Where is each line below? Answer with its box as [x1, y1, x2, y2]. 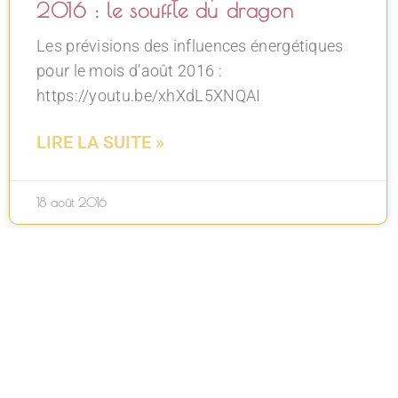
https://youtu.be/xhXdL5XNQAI [36, 85, 261, 105]
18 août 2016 [36, 195, 107, 210]
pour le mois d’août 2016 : [36, 60, 222, 80]
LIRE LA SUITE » [36, 131, 164, 153]
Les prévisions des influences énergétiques [36, 36, 344, 55]
